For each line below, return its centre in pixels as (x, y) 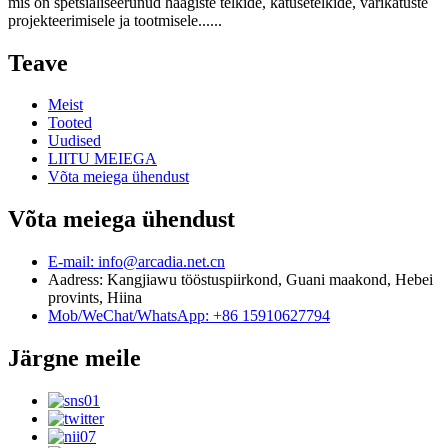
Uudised (74, 141)
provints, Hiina (95, 298)
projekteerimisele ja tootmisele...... (115, 20)
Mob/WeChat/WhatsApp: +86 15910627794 (189, 316)
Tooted (70, 123)
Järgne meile (74, 358)
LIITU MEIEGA (102, 159)
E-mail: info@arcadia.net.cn (136, 262)
